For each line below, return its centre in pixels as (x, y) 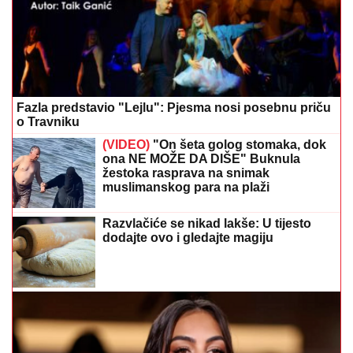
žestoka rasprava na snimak (186, 173)
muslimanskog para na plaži (186, 188)
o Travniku (48, 122)
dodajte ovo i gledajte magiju (188, 238)
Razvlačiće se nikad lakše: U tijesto (207, 224)
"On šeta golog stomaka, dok (238, 145)
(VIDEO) (126, 145)
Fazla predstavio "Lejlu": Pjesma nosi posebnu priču (174, 108)
